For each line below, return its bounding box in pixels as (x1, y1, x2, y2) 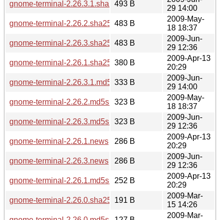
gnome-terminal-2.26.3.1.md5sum (9, 78, 126, 86)
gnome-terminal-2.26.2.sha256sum (9, 19, 131, 27)
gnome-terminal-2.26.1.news (9, 137, 109, 145)
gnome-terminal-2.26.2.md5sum (9, 97, 120, 106)
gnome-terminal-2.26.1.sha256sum (9, 58, 131, 67)
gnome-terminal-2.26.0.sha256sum (9, 195, 131, 204)
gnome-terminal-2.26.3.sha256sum (9, 38, 131, 47)
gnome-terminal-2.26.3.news (9, 156, 109, 165)
